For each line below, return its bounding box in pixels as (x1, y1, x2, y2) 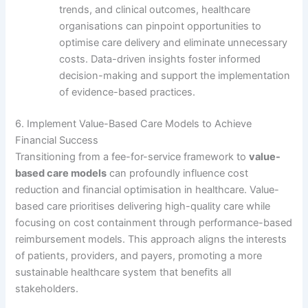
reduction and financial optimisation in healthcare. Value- (15, 184, 280, 197)
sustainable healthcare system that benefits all (15, 266, 232, 279)
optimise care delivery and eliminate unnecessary (59, 36, 288, 49)
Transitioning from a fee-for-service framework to (15, 151, 250, 164)
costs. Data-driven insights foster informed (59, 53, 261, 66)
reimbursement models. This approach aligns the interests (15, 233, 287, 246)
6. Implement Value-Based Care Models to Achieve (15, 118, 252, 131)
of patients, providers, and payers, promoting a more (15, 250, 263, 263)
